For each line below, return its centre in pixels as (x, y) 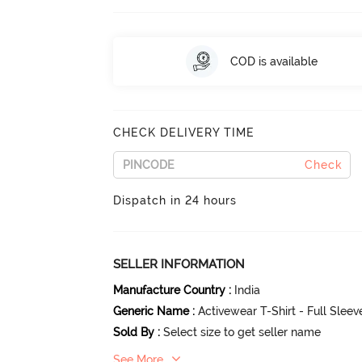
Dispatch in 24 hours (175, 200)
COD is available (274, 61)
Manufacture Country (170, 290)
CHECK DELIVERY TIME (184, 133)
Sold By (134, 332)
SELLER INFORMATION (179, 264)
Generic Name (152, 311)
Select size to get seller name (242, 332)
